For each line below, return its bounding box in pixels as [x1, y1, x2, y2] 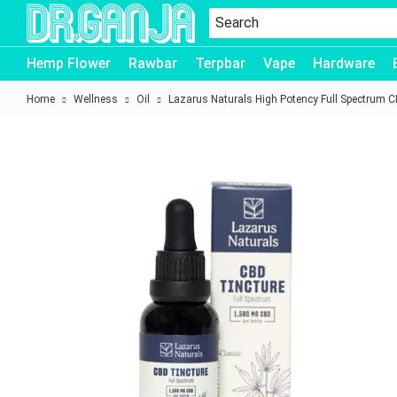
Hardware [313, 55, 375, 72]
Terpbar [195, 55, 245, 72]
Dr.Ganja [26, 46, 74, 63]
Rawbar [128, 55, 177, 72]
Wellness [74, 93, 118, 105]
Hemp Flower [27, 55, 111, 72]
